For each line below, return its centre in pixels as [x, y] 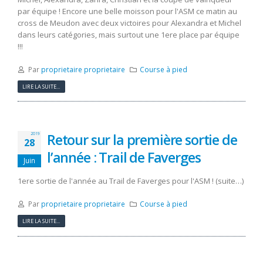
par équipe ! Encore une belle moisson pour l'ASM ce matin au [127, 11]
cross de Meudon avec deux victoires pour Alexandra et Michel [129, 23]
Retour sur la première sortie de [142, 140]
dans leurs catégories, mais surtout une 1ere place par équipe [129, 35]
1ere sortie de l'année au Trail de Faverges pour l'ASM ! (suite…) [131, 181]
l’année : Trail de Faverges [124, 158]
